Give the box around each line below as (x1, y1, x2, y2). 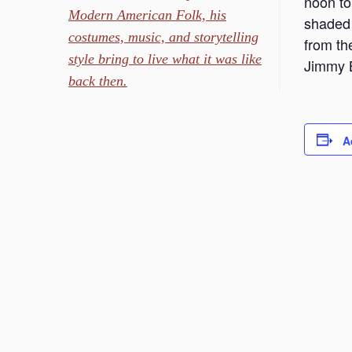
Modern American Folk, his (68, 6, 226, 23)
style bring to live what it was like (68, 50, 262, 67)
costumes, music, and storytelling (68, 28, 258, 45)
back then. (68, 72, 127, 89)
